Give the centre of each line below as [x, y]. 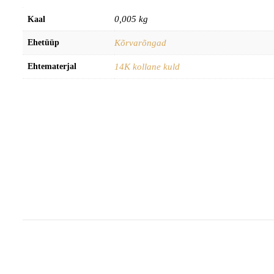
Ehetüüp [43, 42]
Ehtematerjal [52, 66]
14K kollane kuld [147, 66]
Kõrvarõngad [140, 43]
